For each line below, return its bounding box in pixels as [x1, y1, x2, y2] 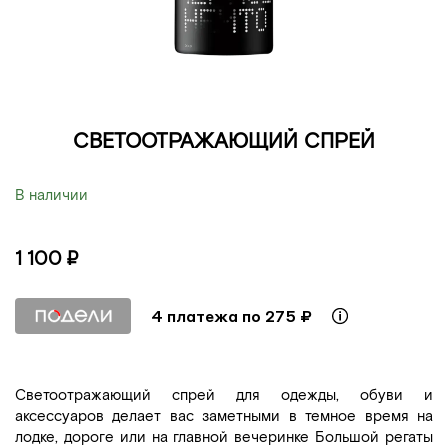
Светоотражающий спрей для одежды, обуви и [15, 384, 433, 403]
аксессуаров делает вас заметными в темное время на [15, 405, 433, 424]
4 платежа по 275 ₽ [151, 305, 312, 326]
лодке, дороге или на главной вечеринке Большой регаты [15, 426, 433, 445]
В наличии [15, 184, 88, 203]
